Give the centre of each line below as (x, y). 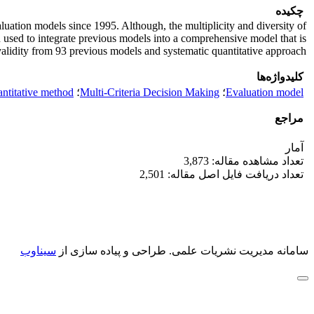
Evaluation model (265, 92)
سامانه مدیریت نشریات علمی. (237, 251)
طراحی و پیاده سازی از (111, 251)
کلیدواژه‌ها (280, 77)
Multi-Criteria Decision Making (150, 92)
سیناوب (38, 251)
